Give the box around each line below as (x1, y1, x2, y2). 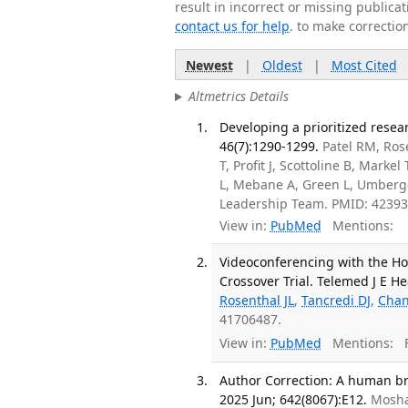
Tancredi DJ (301, 291, 372, 310)
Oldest (261, 56, 302, 74)
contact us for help (175, 17, 290, 35)
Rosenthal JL (219, 291, 295, 310)
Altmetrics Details (188, 87, 289, 106)
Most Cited (331, 56, 397, 74)
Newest (185, 56, 233, 74)
